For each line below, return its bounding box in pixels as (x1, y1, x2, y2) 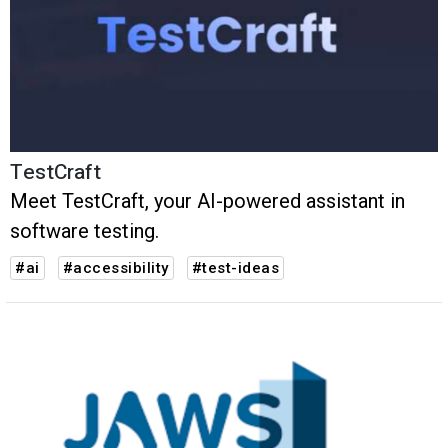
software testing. (10, 219, 160, 244)
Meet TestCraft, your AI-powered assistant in (10, 189, 406, 214)
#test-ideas (191, 259, 280, 278)
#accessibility (62, 259, 169, 278)
